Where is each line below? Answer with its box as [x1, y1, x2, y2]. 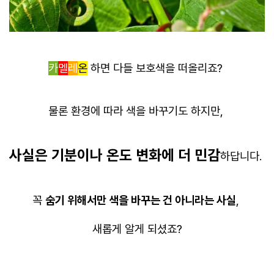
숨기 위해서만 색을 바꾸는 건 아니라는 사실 [45, 193, 236, 208]
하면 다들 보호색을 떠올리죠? [87, 61, 226, 76]
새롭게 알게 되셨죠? [92, 222, 182, 237]
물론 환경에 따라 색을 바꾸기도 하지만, [48, 104, 226, 119]
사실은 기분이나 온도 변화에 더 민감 [9, 146, 220, 165]
